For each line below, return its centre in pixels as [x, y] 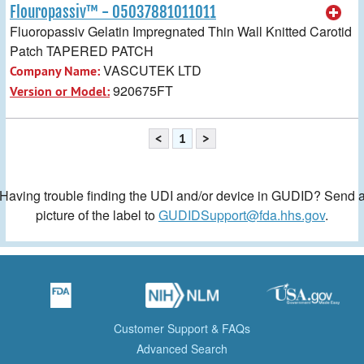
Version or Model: [60, 91]
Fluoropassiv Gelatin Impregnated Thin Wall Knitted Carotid [181, 31]
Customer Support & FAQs [182, 329]
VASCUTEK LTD [151, 70]
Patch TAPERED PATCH [82, 50]
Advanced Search [182, 349]
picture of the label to [97, 214]
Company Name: [55, 71]
